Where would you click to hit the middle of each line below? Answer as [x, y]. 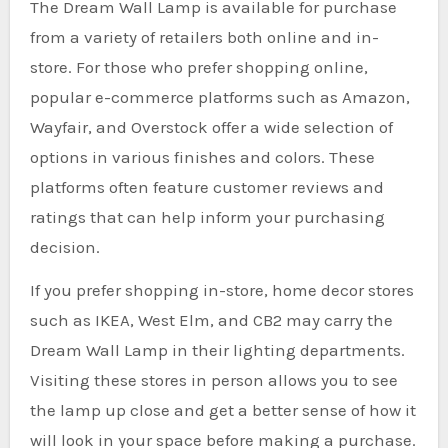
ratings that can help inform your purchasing [207, 217]
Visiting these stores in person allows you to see [213, 380]
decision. [64, 247]
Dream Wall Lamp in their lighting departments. [217, 350]
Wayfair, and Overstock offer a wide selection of [211, 127]
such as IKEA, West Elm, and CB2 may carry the [211, 320]
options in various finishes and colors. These [202, 157]
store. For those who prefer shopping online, [198, 67]
